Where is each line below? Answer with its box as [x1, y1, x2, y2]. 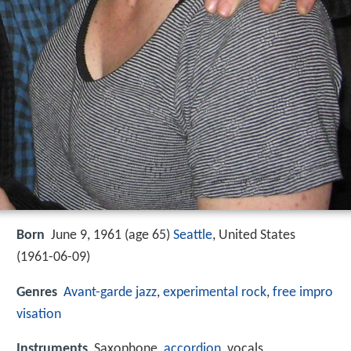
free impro [273, 284, 333, 300]
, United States [212, 228, 295, 244]
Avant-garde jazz [63, 284, 157, 300]
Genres [16, 284, 57, 300]
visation [16, 306, 61, 322]
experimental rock [163, 284, 266, 300]
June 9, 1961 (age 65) [51, 228, 173, 244]
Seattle [173, 228, 212, 244]
